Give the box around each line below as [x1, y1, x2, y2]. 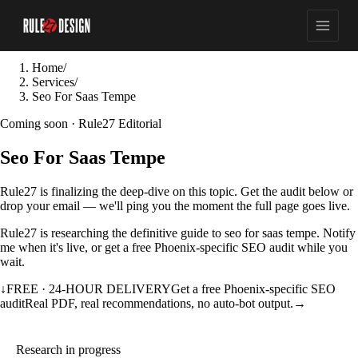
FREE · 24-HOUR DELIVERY [6, 281, 171, 296]
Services [32, 75, 74, 89]
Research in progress [16, 342, 121, 356]
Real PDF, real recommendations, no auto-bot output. [25, 296, 293, 310]
